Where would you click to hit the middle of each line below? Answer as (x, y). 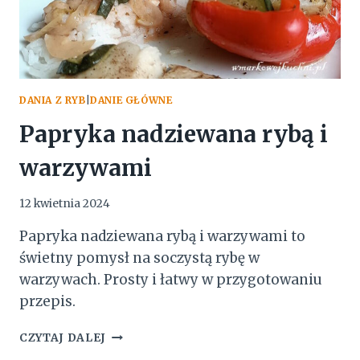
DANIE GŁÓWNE (131, 100)
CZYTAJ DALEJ (63, 338)
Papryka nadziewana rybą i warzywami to (162, 237)
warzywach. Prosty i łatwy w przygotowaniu (171, 280)
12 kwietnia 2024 (65, 204)
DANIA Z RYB (53, 100)
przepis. (47, 302)
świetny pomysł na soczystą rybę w (139, 258)
